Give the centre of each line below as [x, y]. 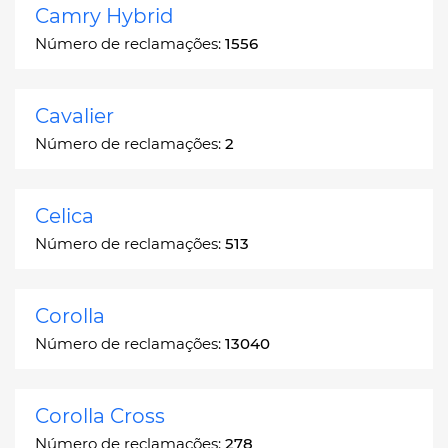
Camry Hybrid [104, 15]
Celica [64, 215]
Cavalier [74, 115]
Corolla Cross [100, 415]
